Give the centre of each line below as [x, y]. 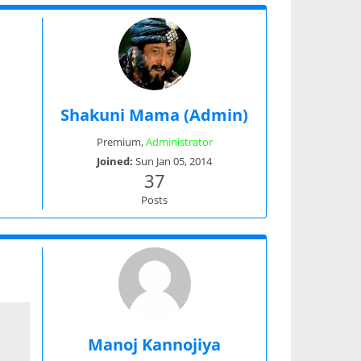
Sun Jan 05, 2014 [174, 161]
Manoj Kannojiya [154, 344]
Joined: [116, 161]
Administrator [179, 141]
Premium [118, 141]
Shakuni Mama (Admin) [154, 114]
